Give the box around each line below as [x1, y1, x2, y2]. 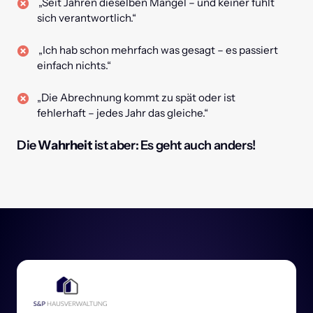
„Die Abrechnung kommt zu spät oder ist [37, 91, 236, 105]
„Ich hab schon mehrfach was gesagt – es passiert [37, 43, 279, 57]
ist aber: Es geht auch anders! [92, 138, 256, 154]
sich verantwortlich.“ [37, 11, 137, 25]
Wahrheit [38, 138, 93, 154]
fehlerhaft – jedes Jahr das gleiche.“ [37, 106, 209, 120]
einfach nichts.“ [37, 59, 112, 73]
